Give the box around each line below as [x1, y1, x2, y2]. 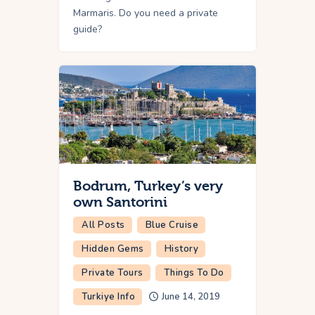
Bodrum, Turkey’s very [73, 177, 223, 194]
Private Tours [82, 266, 143, 279]
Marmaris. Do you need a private [73, 6, 218, 20]
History [164, 242, 198, 255]
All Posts [82, 218, 125, 231]
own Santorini [73, 193, 167, 210]
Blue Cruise [145, 218, 198, 231]
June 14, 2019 [162, 290, 220, 303]
